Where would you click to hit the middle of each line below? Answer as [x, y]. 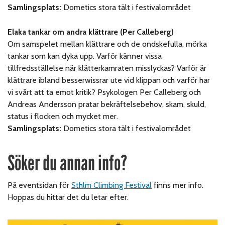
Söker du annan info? [67, 163]
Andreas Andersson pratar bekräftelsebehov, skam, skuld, [107, 104]
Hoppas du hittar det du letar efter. [68, 197]
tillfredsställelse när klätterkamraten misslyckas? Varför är [107, 68]
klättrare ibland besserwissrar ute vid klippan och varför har [109, 80]
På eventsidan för [40, 185]
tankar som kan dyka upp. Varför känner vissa [85, 56]
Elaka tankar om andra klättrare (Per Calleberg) [91, 32]
